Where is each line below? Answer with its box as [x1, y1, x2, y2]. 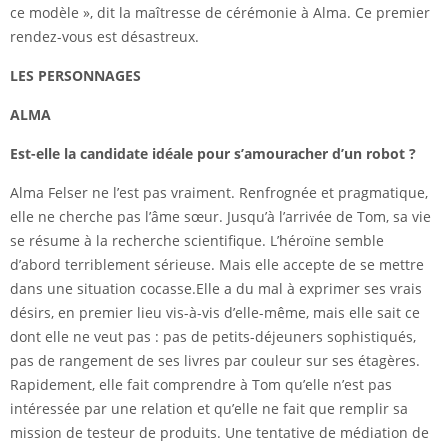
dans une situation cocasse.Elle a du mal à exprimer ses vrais [10, 279, 422, 299]
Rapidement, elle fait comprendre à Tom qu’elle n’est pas [10, 375, 392, 395]
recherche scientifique [112, 231, 262, 251]
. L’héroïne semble [262, 231, 384, 251]
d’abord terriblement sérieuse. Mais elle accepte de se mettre [10, 255, 424, 275]
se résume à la [10, 231, 112, 251]
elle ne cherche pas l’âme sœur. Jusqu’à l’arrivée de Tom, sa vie [10, 207, 431, 227]
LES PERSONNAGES [10, 66, 141, 86]
